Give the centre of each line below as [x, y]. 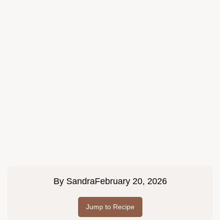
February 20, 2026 [131, 181]
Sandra [80, 181]
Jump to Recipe [110, 207]
